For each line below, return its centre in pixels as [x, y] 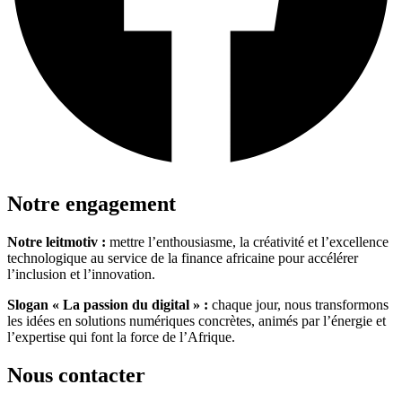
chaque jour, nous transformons [298, 304]
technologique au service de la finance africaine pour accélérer [183, 258]
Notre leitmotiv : [57, 241]
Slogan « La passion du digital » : [108, 304]
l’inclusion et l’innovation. [81, 274]
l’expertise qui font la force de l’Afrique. [121, 336]
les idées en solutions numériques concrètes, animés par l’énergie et [197, 320]
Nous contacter [76, 375]
